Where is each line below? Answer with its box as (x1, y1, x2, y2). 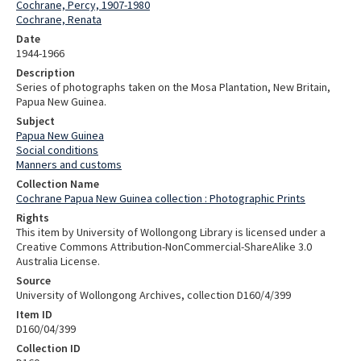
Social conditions (16, 143, 98, 158)
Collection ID (16, 341, 81, 356)
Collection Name (16, 176, 99, 192)
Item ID (16, 307, 52, 322)
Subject (16, 114, 55, 129)
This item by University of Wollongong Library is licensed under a (16, 225, 326, 240)
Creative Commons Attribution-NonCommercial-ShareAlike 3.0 (16, 239, 312, 255)
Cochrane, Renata (16, 12, 102, 27)
